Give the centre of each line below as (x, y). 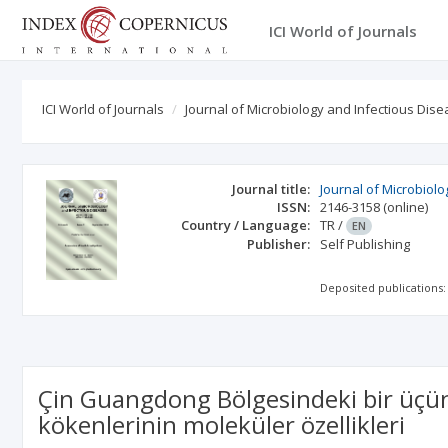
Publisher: (279, 244)
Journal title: (271, 189)
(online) (406, 207)
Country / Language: (246, 225)
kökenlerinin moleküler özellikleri (221, 424)
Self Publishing (365, 244)
